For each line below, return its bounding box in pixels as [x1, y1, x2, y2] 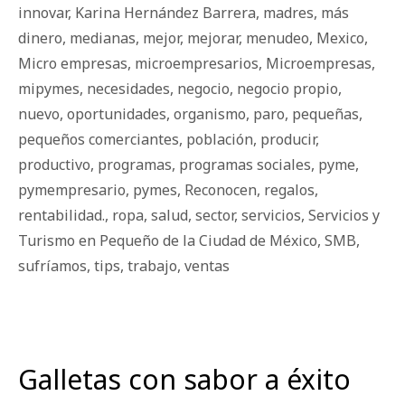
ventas [184, 256, 230, 277]
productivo [18, 155, 90, 175]
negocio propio [237, 79, 338, 99]
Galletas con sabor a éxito [18, 361, 351, 399]
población [186, 129, 253, 150]
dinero [18, 28, 62, 49]
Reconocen [184, 180, 257, 201]
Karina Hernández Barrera [75, 3, 256, 24]
